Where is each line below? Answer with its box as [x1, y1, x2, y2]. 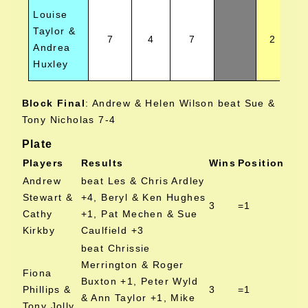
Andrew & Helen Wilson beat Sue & [91, 98, 276, 109]
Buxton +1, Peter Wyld [80, 276, 198, 287]
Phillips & [22, 284, 71, 295]
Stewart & [22, 192, 74, 203]
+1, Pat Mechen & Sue [80, 208, 198, 219]
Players [22, 157, 64, 168]
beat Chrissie [80, 243, 151, 254]
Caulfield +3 [80, 225, 144, 236]
